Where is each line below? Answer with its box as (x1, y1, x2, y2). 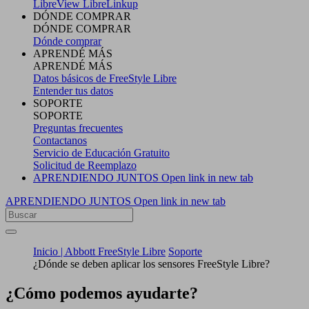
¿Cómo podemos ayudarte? (6, 283, 198, 302)
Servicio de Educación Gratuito (33, 146, 170, 159)
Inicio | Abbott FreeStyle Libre (33, 245, 166, 257)
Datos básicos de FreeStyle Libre (33, 72, 177, 84)
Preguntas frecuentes (33, 121, 123, 134)
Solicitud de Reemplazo (33, 159, 137, 171)
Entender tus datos (33, 84, 113, 97)
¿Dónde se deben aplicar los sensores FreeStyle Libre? (33, 257, 270, 270)
